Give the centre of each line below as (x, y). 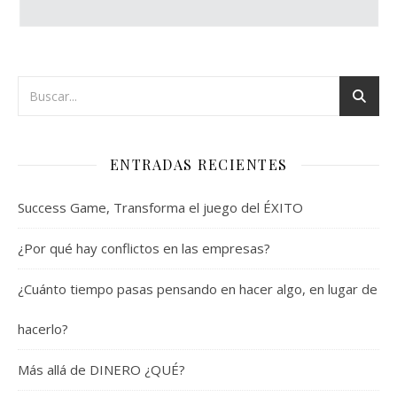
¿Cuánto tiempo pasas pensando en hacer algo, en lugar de (198, 289)
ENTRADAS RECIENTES (198, 165)
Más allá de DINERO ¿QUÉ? (101, 370)
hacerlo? (43, 329)
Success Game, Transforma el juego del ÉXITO (160, 208)
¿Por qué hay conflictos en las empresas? (144, 249)
